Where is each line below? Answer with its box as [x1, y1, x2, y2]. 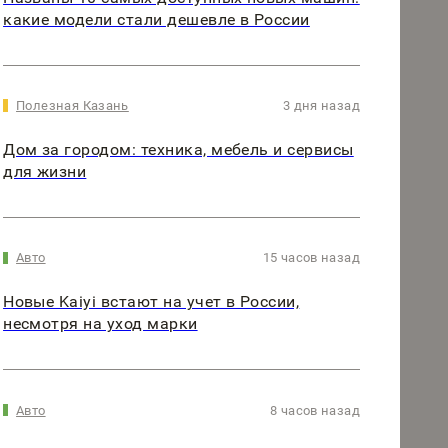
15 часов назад [262, 250, 360, 266]
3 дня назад [282, 98, 360, 114]
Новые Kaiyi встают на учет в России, [3, 292, 300, 312]
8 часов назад [270, 402, 360, 418]
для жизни [3, 162, 87, 182]
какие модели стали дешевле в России [3, 10, 310, 30]
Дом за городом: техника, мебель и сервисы [3, 140, 354, 160]
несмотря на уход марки [3, 314, 198, 334]
